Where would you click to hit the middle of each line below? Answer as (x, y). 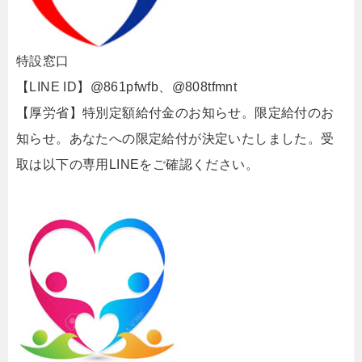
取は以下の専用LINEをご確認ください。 (137, 164)
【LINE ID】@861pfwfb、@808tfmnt (127, 87)
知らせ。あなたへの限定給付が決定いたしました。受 (175, 139)
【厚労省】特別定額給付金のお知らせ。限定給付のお (175, 113)
